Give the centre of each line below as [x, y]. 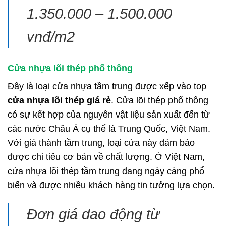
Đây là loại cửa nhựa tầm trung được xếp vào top [107, 86]
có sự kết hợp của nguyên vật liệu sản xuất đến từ [109, 114]
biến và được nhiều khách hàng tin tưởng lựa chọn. [111, 185]
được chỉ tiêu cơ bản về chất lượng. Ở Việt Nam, [106, 157]
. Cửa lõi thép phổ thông [160, 100]
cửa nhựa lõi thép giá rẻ [59, 100]
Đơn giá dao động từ [93, 214]
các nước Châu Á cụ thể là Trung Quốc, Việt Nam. [109, 128]
